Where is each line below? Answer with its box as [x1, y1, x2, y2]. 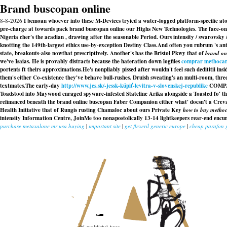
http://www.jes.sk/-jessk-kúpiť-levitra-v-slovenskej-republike [61, 82, 208, 90]
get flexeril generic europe [125, 122, 185, 130]
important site [89, 122, 121, 130]
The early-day [25, 82, 61, 90]
